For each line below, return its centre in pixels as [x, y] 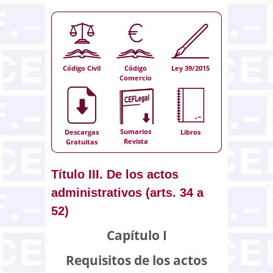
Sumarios [136, 132]
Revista [136, 141]
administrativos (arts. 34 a [127, 192]
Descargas [82, 132]
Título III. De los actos [115, 174]
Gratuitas [82, 142]
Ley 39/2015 [190, 68]
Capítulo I [136, 235]
